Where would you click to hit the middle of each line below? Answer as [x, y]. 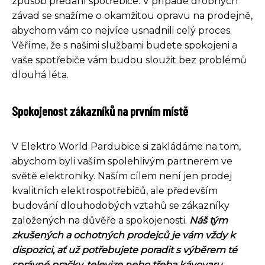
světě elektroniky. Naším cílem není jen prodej [122, 176]
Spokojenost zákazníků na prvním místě [100, 110]
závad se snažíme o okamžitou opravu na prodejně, [132, 15]
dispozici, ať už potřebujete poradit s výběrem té [125, 250]
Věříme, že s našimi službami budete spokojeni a [125, 45]
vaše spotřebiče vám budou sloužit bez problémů [129, 60]
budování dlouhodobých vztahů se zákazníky [121, 205]
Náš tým [209, 220]
